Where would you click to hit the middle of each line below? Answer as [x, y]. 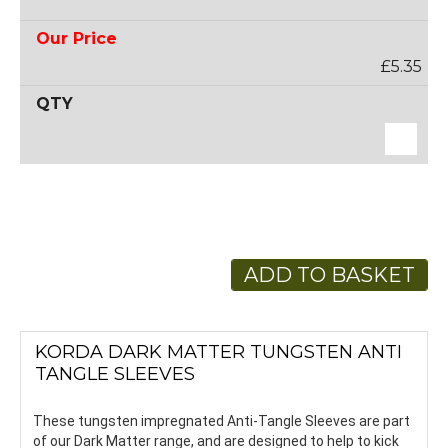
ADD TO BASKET [329, 274]
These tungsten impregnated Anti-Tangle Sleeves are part [221, 420]
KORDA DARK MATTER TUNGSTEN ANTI [218, 351]
